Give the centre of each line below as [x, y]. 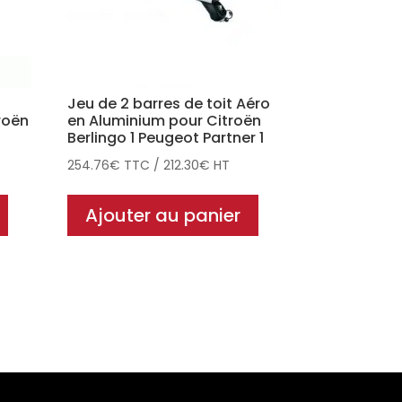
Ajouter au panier [163, 215]
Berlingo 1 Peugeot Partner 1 [166, 137]
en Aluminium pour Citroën [165, 120]
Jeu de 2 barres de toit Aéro [169, 103]
